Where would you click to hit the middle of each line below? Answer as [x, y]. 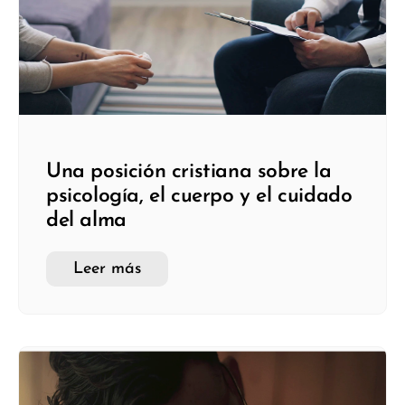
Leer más [107, 269]
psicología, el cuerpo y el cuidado [199, 197]
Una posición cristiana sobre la [189, 173]
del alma [86, 221]
